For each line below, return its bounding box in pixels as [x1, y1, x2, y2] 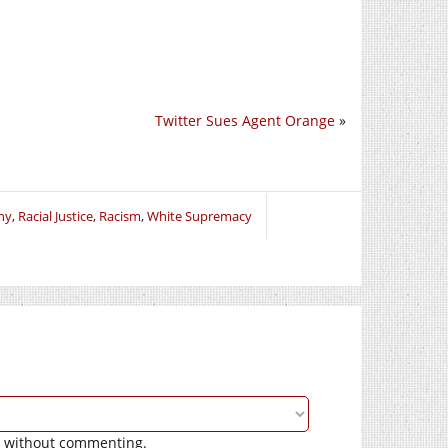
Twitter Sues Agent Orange [155, 110, 335, 130]
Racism [99, 206, 141, 225]
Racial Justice [18, 206, 93, 225]
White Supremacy [147, 206, 252, 225]
